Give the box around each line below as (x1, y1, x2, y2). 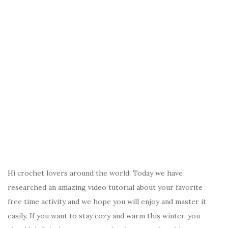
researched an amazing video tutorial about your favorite (8, 183, 203, 192)
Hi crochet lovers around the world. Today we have (8, 168, 183, 178)
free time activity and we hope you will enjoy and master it (8, 197, 206, 207)
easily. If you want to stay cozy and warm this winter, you (8, 211, 200, 221)
